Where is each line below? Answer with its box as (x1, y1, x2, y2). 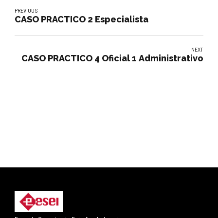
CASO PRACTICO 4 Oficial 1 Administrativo (21, 53, 203, 63)
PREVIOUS (15, 6, 38, 14)
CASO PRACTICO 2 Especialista (15, 14, 148, 24)
